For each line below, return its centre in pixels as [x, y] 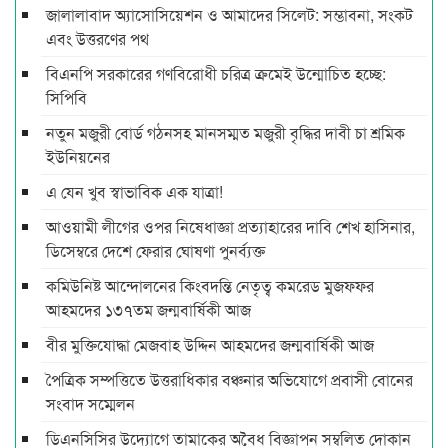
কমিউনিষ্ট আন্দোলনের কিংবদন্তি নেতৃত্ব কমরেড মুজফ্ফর [210, 285]
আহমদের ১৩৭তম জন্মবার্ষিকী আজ [148, 309]
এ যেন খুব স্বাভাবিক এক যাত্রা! [134, 191]
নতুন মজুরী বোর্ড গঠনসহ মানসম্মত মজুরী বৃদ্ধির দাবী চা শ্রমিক [225, 132]
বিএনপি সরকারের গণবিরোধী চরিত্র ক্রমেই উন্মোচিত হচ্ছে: [216, 73]
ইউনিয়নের [78, 156]
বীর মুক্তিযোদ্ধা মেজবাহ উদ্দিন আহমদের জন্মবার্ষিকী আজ [210, 344]
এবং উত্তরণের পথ [97, 38]
